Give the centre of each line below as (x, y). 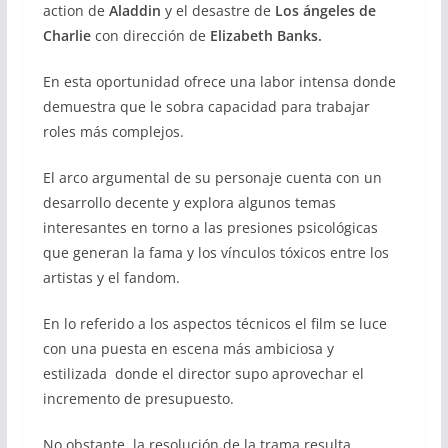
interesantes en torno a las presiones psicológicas (210, 228)
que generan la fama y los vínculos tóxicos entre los (215, 253)
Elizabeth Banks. (263, 36)
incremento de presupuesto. (138, 399)
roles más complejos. (113, 132)
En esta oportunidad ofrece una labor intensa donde (219, 82)
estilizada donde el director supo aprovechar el (203, 374)
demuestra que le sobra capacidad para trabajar (206, 107)
